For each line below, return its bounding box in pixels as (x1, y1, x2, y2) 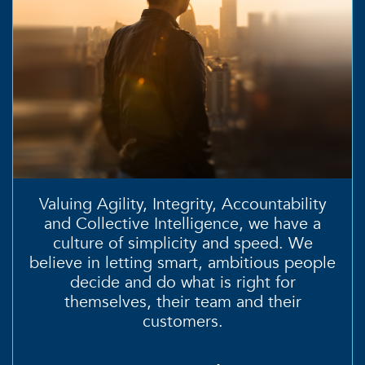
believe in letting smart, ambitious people (29, 251, 336, 274)
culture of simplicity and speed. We (52, 231, 313, 254)
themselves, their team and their (64, 290, 301, 313)
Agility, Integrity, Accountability (96, 192, 327, 215)
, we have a (239, 212, 321, 235)
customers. (142, 310, 223, 332)
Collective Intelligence (76, 212, 239, 235)
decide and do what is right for (69, 270, 296, 293)
